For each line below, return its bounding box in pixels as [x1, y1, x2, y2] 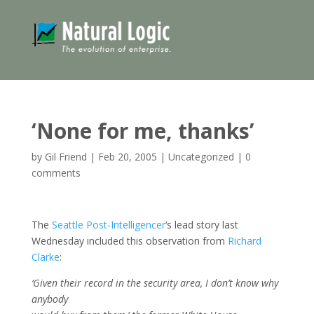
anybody [31, 292, 68, 306]
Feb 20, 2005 [97, 149, 157, 163]
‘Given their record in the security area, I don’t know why [31, 275, 278, 289]
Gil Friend [44, 149, 87, 163]
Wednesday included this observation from [31, 233, 228, 247]
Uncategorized [168, 149, 234, 163]
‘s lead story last [165, 217, 238, 231]
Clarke [31, 250, 60, 264]
